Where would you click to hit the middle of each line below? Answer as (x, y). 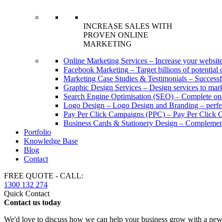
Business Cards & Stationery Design (120, 123)
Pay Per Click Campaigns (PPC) (114, 114)
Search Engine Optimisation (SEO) (118, 96)
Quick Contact (27, 194)
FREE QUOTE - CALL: (44, 176)
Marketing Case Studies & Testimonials (125, 79)
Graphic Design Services (102, 87)
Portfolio (37, 132)
